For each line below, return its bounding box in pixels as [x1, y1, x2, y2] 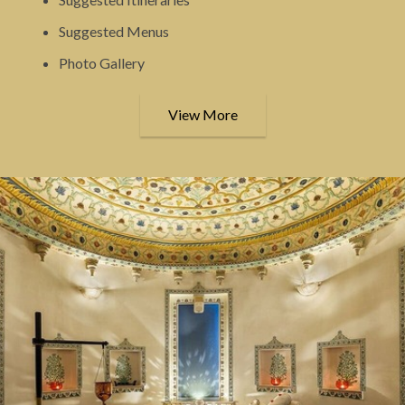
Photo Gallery [59, 53, 145, 71]
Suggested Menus [59, 22, 169, 40]
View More [167, 105, 238, 123]
